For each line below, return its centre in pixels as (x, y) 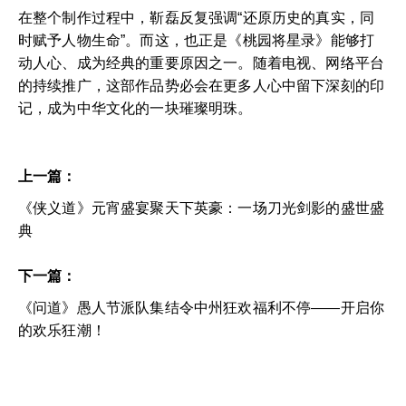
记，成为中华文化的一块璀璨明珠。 (135, 108)
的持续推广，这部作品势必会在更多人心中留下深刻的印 (202, 85)
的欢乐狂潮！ (62, 330)
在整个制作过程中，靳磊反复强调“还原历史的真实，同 (196, 17)
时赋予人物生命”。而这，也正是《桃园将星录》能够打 (197, 40)
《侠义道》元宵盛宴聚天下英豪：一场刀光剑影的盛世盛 (202, 208)
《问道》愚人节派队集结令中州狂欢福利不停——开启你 (202, 307)
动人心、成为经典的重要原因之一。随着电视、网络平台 (202, 63)
